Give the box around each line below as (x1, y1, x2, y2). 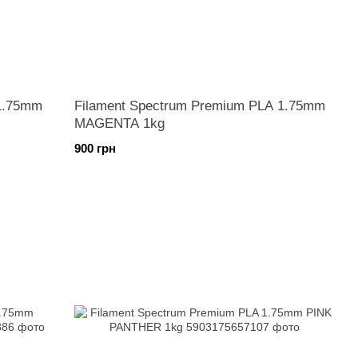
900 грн (74, 141, 117, 155)
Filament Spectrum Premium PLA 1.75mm (74, 98, 326, 113)
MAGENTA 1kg (74, 116, 165, 131)
